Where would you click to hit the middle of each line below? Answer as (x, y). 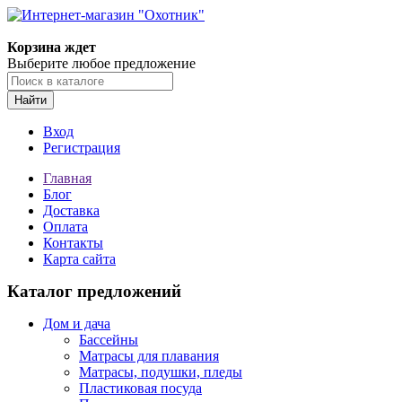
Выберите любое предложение (101, 63)
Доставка (71, 210)
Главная (67, 178)
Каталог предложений (94, 291)
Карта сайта (79, 259)
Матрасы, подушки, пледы (161, 372)
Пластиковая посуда (140, 388)
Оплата (66, 227)
